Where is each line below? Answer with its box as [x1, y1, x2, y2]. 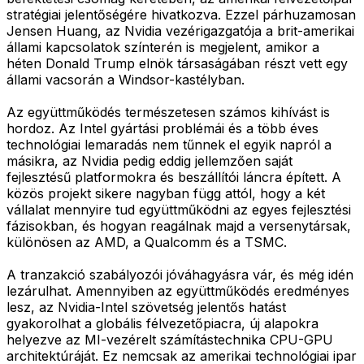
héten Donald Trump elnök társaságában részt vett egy [6, 54, 348, 71]
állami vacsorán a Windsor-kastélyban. [6, 71, 245, 88]
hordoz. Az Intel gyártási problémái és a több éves [6, 119, 318, 136]
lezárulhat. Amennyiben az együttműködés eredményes [6, 282, 349, 299]
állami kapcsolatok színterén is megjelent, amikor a [6, 38, 319, 55]
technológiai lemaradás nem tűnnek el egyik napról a [6, 136, 331, 153]
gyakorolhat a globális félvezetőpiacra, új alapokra [6, 314, 318, 331]
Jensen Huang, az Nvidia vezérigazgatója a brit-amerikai [6, 22, 354, 39]
